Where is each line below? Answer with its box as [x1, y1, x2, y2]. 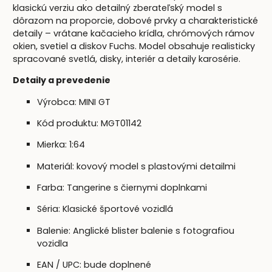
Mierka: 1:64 [37, 138, 86, 151]
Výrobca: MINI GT [37, 95, 111, 108]
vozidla [37, 237, 69, 250]
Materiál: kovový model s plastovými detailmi [37, 160, 236, 172]
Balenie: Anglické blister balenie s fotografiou [37, 224, 235, 237]
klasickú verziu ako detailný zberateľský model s [13, 1, 223, 14]
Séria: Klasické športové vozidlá [37, 203, 174, 216]
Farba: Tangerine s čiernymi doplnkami [37, 182, 208, 194]
